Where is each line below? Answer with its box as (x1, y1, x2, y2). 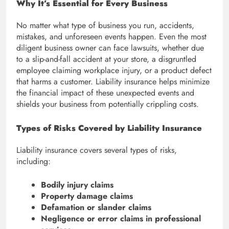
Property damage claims (41, 190, 133, 202)
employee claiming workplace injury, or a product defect (16, 64, 212, 76)
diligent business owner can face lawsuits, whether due (16, 41, 204, 54)
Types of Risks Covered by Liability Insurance (16, 122, 202, 134)
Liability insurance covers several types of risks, (16, 144, 177, 156)
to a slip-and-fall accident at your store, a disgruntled (16, 53, 196, 65)
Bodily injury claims (41, 179, 113, 191)
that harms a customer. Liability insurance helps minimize (16, 75, 210, 87)
